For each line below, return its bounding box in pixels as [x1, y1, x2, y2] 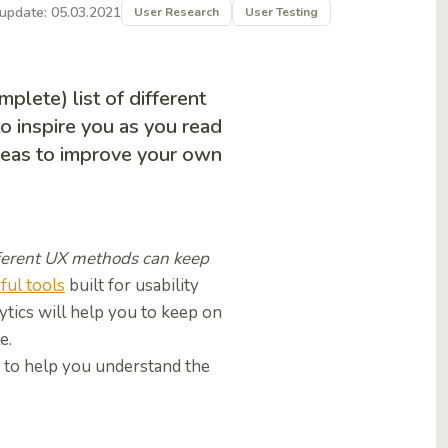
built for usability [65, 274, 199, 297]
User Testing [245, 4, 318, 20]
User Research [134, 4, 219, 20]
